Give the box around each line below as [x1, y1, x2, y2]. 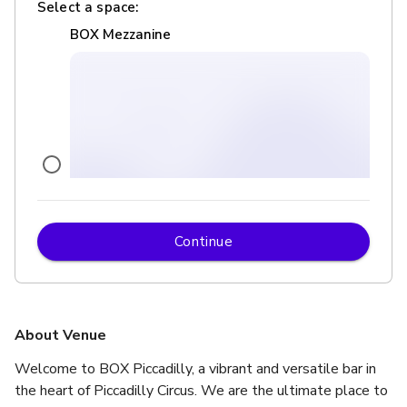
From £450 [106, 245, 162, 261]
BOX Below [70, 314, 144, 333]
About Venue [15, 324, 106, 345]
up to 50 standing [106, 267, 198, 283]
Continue [174, 232, 233, 251]
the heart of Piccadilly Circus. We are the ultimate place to [15, 380, 388, 401]
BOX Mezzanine [70, 25, 171, 44]
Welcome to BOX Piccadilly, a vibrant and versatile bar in [15, 358, 376, 379]
